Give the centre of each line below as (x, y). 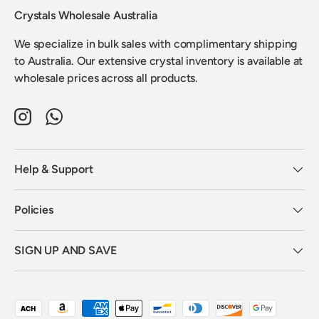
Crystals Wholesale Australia (86, 15)
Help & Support (54, 169)
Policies (34, 209)
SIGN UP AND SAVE (66, 250)
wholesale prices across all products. (106, 78)
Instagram (47, 124)
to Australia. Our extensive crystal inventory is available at (159, 61)
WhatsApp (80, 124)
